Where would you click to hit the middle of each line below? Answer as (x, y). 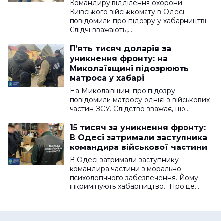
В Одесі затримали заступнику (124, 160)
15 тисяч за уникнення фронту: (138, 127)
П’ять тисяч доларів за (120, 48)
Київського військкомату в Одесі (127, 12)
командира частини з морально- (127, 168)
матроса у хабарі (107, 78)
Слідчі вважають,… (101, 29)
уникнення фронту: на (119, 58)
